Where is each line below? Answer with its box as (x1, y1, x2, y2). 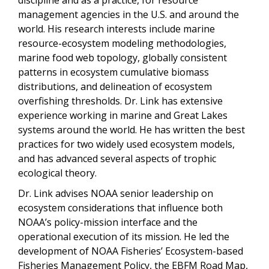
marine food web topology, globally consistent (18, 50, 227, 64)
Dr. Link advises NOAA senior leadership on (18, 186, 213, 200)
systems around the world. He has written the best (18, 122, 245, 136)
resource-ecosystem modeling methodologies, (18, 36, 226, 50)
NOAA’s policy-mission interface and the (18, 215, 198, 229)
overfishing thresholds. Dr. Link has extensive (18, 94, 223, 107)
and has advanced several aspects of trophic (18, 151, 216, 165)
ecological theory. (18, 166, 99, 180)
